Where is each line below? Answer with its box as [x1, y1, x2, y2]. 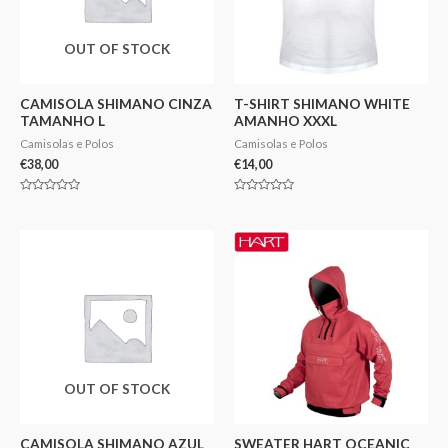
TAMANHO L [20, 111, 105, 129]
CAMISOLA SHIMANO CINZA [20, 94, 212, 112]
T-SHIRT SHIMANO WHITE [234, 94, 410, 112]
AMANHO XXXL [234, 111, 337, 129]
